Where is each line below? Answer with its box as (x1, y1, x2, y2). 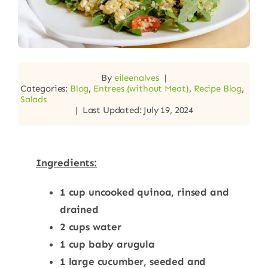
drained (59, 203, 99, 215)
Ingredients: (35, 156, 97, 169)
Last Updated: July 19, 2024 (82, 104, 194, 115)
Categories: (20, 83, 70, 94)
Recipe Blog (193, 83, 242, 94)
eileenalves (114, 72, 159, 83)
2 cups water (59, 220, 121, 233)
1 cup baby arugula (59, 237, 155, 250)
